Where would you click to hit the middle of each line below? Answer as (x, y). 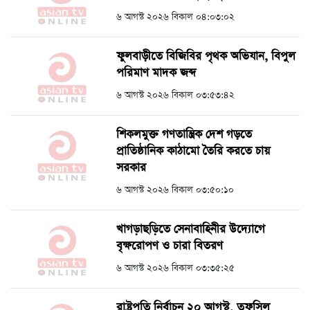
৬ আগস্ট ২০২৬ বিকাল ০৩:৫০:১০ (175, 190)
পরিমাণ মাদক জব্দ (156, 73)
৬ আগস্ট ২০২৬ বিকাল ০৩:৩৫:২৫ (175, 268)
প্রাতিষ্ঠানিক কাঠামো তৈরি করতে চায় (193, 151)
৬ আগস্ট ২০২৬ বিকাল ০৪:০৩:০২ (175, 17)
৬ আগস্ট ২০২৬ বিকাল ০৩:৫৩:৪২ (175, 95)
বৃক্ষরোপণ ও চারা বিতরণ (170, 246)
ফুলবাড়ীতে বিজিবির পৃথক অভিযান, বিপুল (206, 56)
